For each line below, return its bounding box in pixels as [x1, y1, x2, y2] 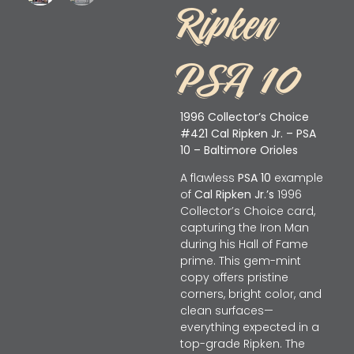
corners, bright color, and [179, 286, 322, 302]
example [270, 170, 323, 186]
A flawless [179, 170, 238, 186]
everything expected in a [179, 319, 319, 335]
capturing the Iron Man [179, 220, 309, 235]
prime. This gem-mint [179, 253, 301, 269]
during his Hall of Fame [179, 236, 308, 252]
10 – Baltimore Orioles [179, 141, 298, 158]
